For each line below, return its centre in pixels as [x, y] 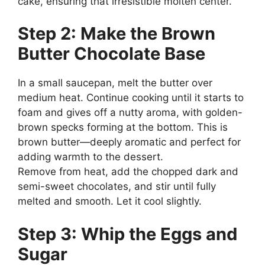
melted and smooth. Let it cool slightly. [110, 201]
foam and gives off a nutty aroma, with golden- [130, 112]
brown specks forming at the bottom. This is [123, 127]
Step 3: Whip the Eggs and [127, 234]
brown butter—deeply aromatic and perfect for [129, 142]
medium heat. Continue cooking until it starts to [131, 98]
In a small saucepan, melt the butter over [115, 83]
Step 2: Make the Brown [117, 33]
